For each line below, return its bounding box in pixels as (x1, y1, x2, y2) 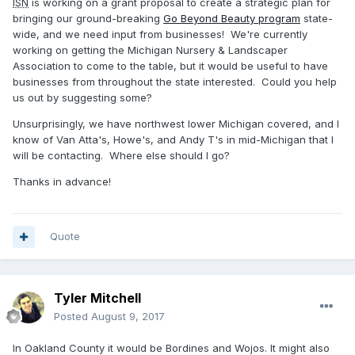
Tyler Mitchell (54, 290, 141, 307)
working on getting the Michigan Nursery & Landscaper (13, 44, 288, 57)
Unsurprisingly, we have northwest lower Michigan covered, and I (13, 117, 339, 131)
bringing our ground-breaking (13, 12, 163, 25)
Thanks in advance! (13, 175, 111, 189)
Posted (54, 310, 91, 323)
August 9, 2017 (91, 310, 165, 323)
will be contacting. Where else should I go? (13, 149, 230, 162)
